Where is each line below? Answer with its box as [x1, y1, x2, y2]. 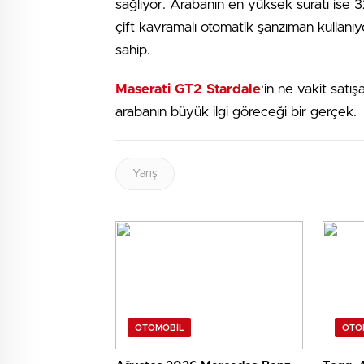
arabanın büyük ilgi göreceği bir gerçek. [115, 105, 361, 119]
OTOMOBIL [135, 323, 184, 333]
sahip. [115, 43, 150, 57]
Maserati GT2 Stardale [115, 82, 261, 96]
